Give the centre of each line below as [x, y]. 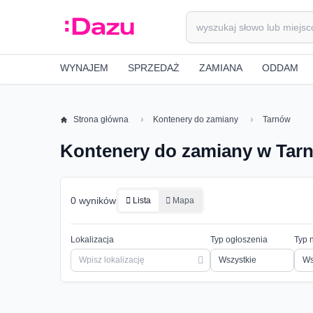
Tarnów [277, 119]
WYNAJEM [84, 67]
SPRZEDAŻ [154, 67]
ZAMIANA [221, 67]
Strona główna [101, 119]
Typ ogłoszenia [239, 240]
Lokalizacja [92, 240]
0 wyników [93, 201]
